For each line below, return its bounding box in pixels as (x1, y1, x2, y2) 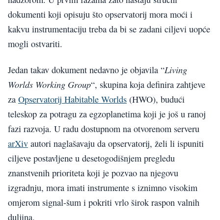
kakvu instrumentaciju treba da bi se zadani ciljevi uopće (8, 23, 210, 35)
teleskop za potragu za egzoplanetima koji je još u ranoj (8, 108, 206, 120)
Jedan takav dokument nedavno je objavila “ (8, 63, 165, 76)
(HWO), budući (127, 93, 185, 105)
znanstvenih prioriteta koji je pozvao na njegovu (8, 166, 178, 179)
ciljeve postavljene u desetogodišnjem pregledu (8, 152, 175, 164)
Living (165, 63, 187, 76)
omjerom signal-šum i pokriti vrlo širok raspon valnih (8, 196, 199, 208)
